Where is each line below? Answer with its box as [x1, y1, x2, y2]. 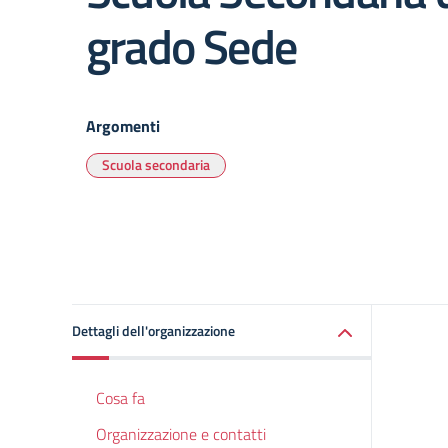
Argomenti [86, 113, 160, 138]
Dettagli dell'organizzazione [72, 320, 235, 341]
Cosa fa [96, 386, 145, 410]
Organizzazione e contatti [96, 422, 266, 446]
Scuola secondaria [102, 153, 210, 175]
